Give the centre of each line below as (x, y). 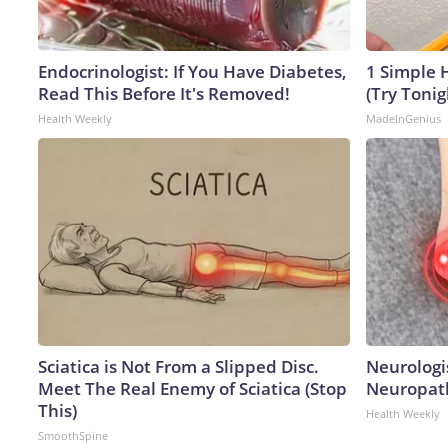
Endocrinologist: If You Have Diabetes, (192, 71)
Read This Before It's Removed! (164, 93)
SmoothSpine (73, 435)
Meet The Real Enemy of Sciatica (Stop (192, 388)
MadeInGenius (403, 118)
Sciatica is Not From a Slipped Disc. (178, 366)
